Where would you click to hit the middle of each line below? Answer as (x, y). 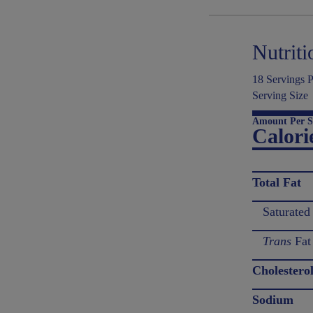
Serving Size (281, 95)
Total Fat (277, 182)
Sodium (273, 300)
